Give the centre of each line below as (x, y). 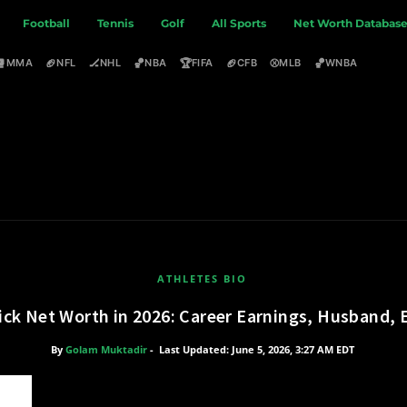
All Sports (239, 23)
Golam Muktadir (106, 349)
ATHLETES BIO (202, 278)
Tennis (116, 23)
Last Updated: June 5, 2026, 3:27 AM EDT (257, 349)
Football (47, 23)
